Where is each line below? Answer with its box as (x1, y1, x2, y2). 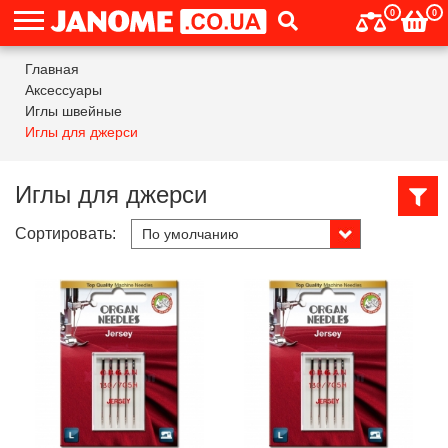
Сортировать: (15, 225, 116, 242)
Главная (25, 61, 79, 77)
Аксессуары (25, 82, 102, 98)
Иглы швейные (25, 103, 122, 119)
